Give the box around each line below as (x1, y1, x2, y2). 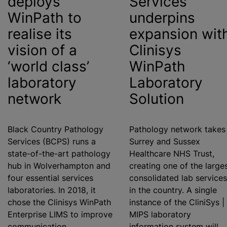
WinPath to (8, 9, 82, 26)
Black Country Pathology (8, 124, 103, 134)
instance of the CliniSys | (129, 197, 224, 207)
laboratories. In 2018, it (8, 185, 96, 195)
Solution (129, 90, 184, 107)
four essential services (8, 173, 93, 183)
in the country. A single (129, 185, 217, 195)
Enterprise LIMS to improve (8, 209, 112, 219)
